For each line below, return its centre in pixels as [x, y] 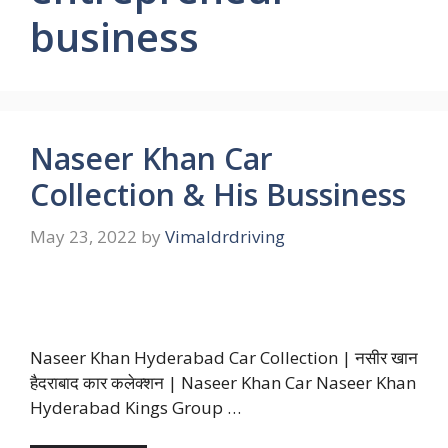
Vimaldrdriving [225, 236]
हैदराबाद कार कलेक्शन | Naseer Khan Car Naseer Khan [223, 382]
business [114, 36]
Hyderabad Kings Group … [135, 407]
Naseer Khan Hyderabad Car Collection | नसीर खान [224, 357]
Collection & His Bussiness [218, 194]
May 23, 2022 [83, 236]
